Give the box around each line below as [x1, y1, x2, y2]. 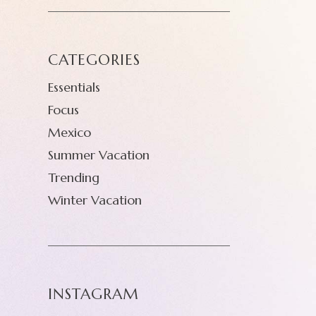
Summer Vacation [48, 146, 150, 163]
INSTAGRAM [48, 284, 140, 303]
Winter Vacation [48, 191, 142, 208]
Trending [48, 169, 99, 186]
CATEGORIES [48, 50, 141, 69]
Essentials [48, 78, 100, 95]
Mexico [48, 123, 91, 140]
